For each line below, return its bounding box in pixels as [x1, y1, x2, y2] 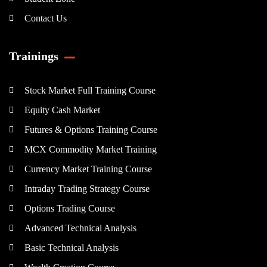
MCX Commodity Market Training [24, 144, 157, 155]
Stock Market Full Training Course [24, 85, 156, 96]
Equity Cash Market [24, 105, 100, 116]
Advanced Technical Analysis [24, 223, 136, 234]
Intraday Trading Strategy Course [24, 184, 150, 194]
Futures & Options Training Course [24, 125, 157, 135]
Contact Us [24, 13, 67, 24]
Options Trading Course [24, 203, 115, 214]
